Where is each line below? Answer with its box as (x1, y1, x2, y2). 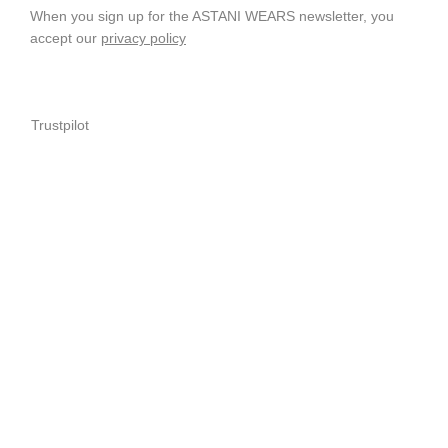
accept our (30, 30, 101, 46)
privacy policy (101, 30, 186, 46)
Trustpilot (30, 117, 89, 133)
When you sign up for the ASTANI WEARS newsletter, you (30, 8, 394, 24)
